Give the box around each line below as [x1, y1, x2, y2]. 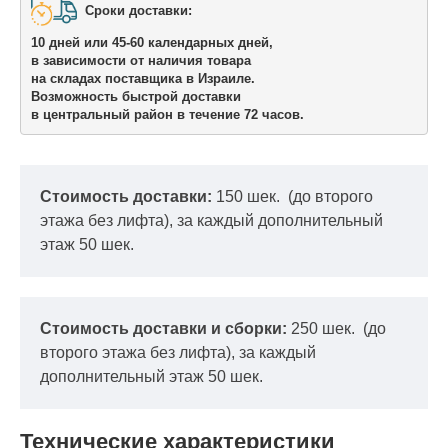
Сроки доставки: [84, 2, 196, 18]
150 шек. [216, 187, 284, 205]
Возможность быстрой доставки [30, 89, 245, 105]
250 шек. [291, 319, 359, 337]
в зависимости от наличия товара [30, 53, 251, 69]
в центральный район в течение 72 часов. [30, 107, 304, 123]
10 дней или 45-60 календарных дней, [30, 35, 273, 51]
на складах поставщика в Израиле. [30, 71, 255, 87]
